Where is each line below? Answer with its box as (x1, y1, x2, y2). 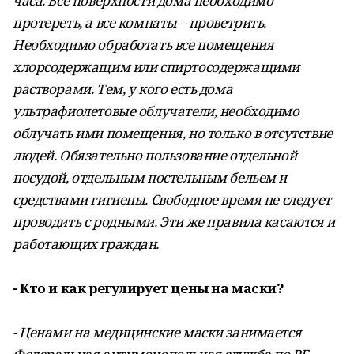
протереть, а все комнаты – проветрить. (13, 13, 267, 32)
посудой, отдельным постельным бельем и (13, 168, 288, 186)
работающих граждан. (13, 235, 160, 253)
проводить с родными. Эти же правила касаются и (13, 213, 335, 231)
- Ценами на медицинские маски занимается (13, 323, 302, 341)
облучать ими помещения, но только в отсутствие (13, 124, 333, 142)
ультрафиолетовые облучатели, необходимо (13, 102, 299, 120)
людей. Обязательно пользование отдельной (13, 146, 297, 164)
